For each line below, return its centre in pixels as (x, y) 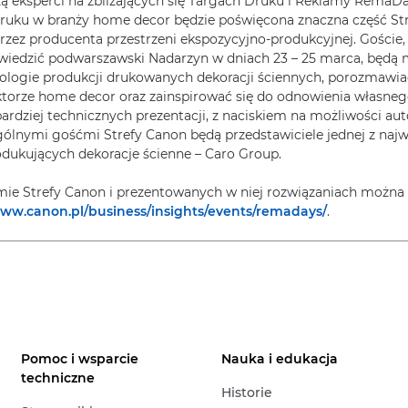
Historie (247, 393)
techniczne (58, 378)
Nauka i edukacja (280, 359)
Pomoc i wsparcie (80, 359)
